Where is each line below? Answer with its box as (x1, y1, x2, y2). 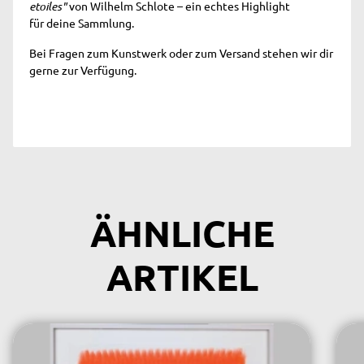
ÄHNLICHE (89, 210, 275, 256)
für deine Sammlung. (29, 15, 134, 30)
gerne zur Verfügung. (29, 62, 136, 77)
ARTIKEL (106, 253, 258, 300)
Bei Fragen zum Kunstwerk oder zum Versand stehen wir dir (29, 45, 333, 60)
